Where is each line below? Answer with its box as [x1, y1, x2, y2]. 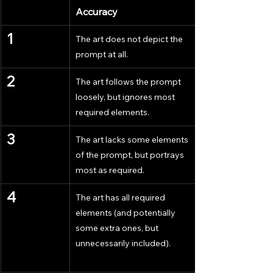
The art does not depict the [76, 34, 185, 45]
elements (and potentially [76, 207, 177, 219]
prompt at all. [76, 49, 128, 60]
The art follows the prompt [76, 76, 183, 88]
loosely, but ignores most [76, 91, 177, 103]
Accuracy [76, 5, 118, 18]
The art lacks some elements [76, 134, 190, 146]
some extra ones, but [76, 222, 160, 234]
